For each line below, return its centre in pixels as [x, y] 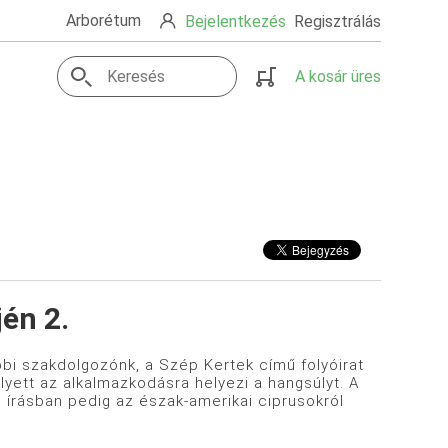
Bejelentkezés [235, 21]
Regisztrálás [337, 21]
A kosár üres [337, 77]
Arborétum [103, 21]
